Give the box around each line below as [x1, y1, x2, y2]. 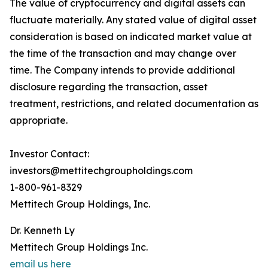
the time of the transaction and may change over [10, 47, 236, 59]
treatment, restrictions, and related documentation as [10, 98, 258, 109]
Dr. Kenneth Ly [10, 224, 75, 236]
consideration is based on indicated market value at [10, 31, 252, 42]
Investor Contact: [10, 148, 89, 160]
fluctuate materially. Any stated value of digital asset [10, 14, 257, 26]
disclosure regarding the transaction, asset [10, 81, 208, 93]
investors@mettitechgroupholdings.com [10, 165, 193, 176]
